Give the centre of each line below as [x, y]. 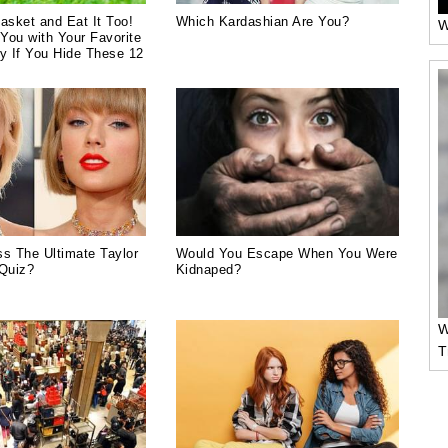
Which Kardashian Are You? [262, 21]
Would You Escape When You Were [286, 253]
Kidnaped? [208, 269]
